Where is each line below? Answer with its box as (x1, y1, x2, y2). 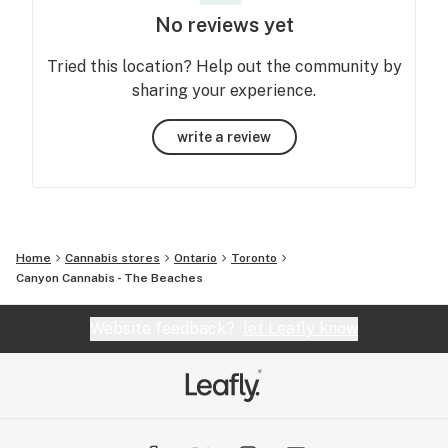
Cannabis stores (65, 251, 160, 265)
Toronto (231, 251, 277, 265)
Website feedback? (90, 319, 243, 338)
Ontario (174, 251, 217, 265)
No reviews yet (154, 13, 294, 37)
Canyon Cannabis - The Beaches (16, 271, 203, 285)
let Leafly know (243, 319, 358, 338)
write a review (177, 128, 271, 145)
